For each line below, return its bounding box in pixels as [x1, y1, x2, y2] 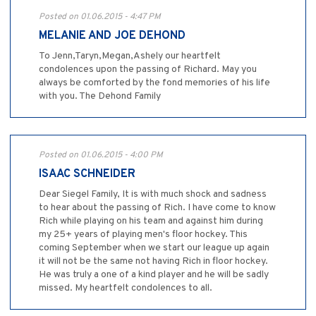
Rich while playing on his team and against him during [39, 215, 263, 228]
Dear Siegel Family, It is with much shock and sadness [39, 188, 267, 201]
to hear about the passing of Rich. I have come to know [39, 202, 276, 214]
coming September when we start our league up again [39, 242, 269, 255]
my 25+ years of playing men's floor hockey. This [39, 229, 248, 241]
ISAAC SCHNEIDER [39, 167, 135, 182]
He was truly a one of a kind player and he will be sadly [39, 269, 269, 281]
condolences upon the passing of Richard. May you [39, 63, 257, 76]
